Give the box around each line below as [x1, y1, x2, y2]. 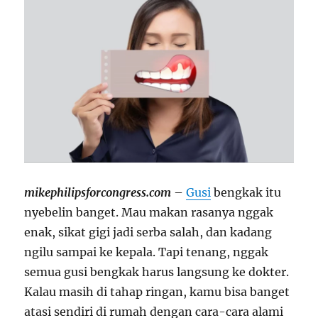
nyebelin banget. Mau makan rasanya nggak [24, 204, 274, 219]
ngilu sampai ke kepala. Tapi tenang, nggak [24, 244, 269, 259]
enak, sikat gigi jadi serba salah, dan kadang [24, 224, 273, 239]
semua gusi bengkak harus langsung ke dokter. [24, 264, 290, 279]
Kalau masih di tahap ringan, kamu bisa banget [24, 284, 290, 299]
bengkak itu [211, 185, 282, 199]
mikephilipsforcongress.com [24, 185, 172, 199]
